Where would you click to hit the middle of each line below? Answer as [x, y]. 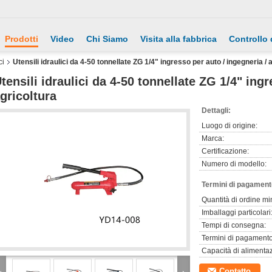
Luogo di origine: [229, 126]
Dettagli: [216, 110]
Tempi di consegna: [234, 225]
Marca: [213, 138]
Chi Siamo [107, 39]
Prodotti [22, 39]
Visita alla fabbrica [178, 39]
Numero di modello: [234, 164]
